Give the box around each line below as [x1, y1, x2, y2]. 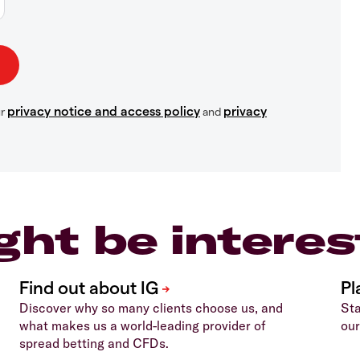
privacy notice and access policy [7, 102, 200, 118]
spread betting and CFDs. [19, 334, 169, 351]
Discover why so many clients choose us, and [19, 299, 283, 316]
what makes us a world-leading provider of [19, 317, 265, 333]
